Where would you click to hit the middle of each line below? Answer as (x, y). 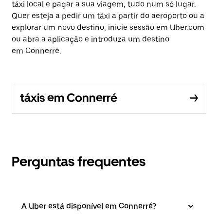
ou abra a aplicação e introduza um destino (91, 39)
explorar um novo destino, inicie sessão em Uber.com (108, 27)
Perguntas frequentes (79, 162)
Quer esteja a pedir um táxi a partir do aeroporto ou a (108, 16)
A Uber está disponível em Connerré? (89, 206)
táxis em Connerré (69, 98)
